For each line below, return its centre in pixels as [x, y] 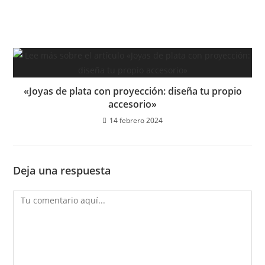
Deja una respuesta [62, 170]
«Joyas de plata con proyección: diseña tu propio [132, 91]
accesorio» [132, 104]
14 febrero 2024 [136, 120]
